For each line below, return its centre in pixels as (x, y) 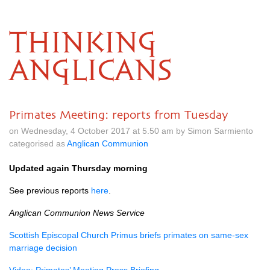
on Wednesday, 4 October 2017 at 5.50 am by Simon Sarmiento (131, 131)
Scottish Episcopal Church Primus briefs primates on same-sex (129, 235)
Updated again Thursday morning (78, 168)
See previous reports (50, 190)
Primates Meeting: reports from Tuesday (119, 115)
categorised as (38, 143)
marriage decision (43, 248)
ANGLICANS (90, 72)
